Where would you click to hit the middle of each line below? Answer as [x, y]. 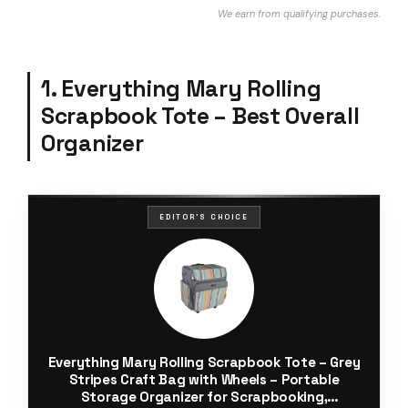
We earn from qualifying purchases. [299, 13]
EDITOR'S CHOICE [204, 216]
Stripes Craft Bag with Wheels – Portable [204, 379]
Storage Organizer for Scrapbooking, [204, 396]
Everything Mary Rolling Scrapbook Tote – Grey [204, 362]
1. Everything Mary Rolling [181, 88]
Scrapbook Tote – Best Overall [200, 116]
